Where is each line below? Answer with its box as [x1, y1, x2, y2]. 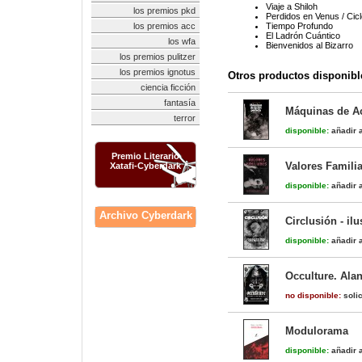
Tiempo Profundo [266, 21, 333, 31]
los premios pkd [133, 6, 196, 15]
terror [174, 113, 196, 123]
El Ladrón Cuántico [266, 31, 340, 40]
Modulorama [285, 325, 348, 337]
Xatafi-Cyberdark [110, 161, 181, 170]
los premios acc [133, 21, 196, 31]
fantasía [164, 98, 196, 107]
